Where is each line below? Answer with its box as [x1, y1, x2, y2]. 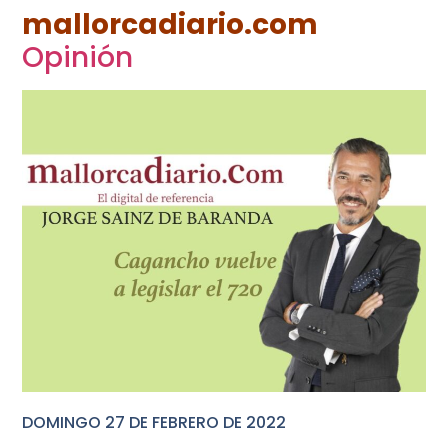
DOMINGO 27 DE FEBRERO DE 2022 [22, 410, 287, 434]
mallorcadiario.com [22, 4, 319, 44]
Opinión [22, 37, 134, 77]
